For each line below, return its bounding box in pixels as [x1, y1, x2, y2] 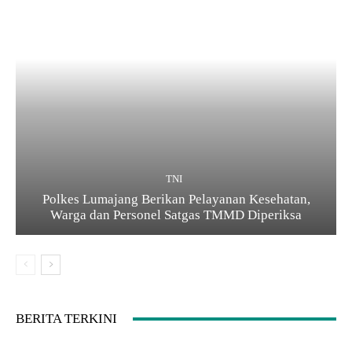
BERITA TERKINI [16, 311, 117, 327]
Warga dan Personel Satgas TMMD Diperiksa [50, 207, 302, 223]
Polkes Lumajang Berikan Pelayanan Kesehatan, [42, 192, 310, 207]
